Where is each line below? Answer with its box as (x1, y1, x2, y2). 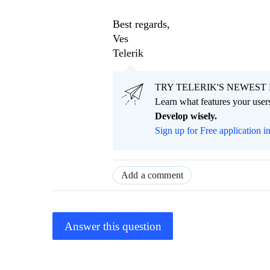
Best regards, (113, 18, 170, 31)
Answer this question (64, 219, 162, 233)
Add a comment (121, 170, 184, 181)
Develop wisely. (155, 111, 217, 122)
